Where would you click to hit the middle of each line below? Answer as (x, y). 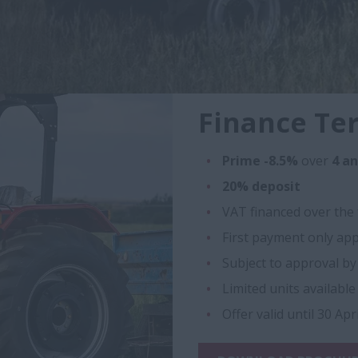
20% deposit (261, 186)
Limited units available (289, 288)
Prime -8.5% (260, 161)
